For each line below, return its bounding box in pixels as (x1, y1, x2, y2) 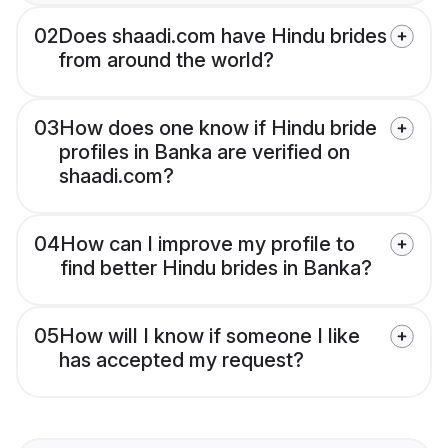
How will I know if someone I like (59, 324, 360, 349)
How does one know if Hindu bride (59, 116, 377, 141)
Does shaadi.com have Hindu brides (58, 24, 387, 49)
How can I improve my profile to (60, 232, 355, 257)
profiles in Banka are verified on (59, 140, 350, 165)
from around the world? (58, 48, 274, 73)
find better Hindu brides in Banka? (60, 256, 372, 281)
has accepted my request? (59, 348, 304, 373)
